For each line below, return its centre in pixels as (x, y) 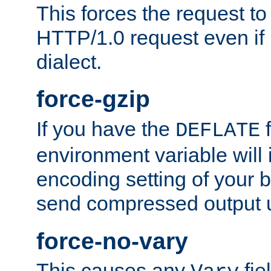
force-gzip (93, 99)
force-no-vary (112, 241)
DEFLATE (218, 130)
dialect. (69, 61)
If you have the (106, 129)
